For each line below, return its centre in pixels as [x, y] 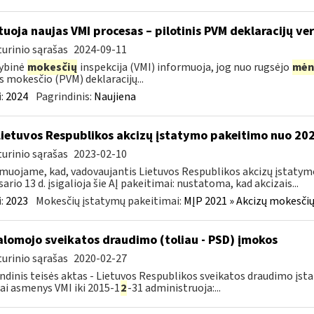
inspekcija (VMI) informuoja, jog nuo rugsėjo [184, 67]
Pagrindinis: [64, 97]
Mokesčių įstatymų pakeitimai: [109, 201]
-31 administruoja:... [174, 288]
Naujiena [115, 97]
